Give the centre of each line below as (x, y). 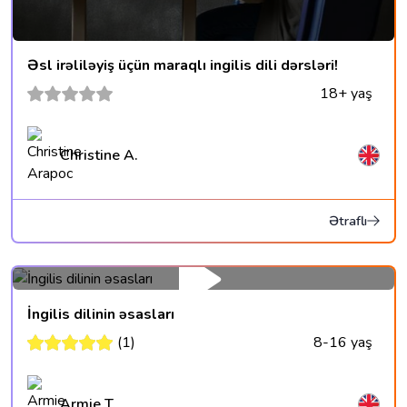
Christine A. (99, 156)
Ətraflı (348, 221)
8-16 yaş (343, 343)
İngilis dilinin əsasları (101, 315)
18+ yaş (346, 94)
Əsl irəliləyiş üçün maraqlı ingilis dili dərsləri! (183, 66)
